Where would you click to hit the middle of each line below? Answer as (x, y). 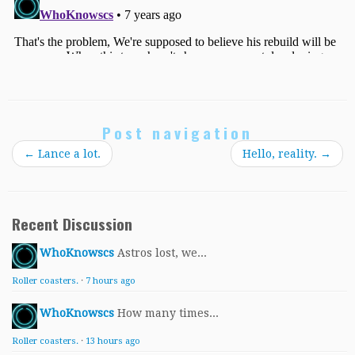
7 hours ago (111, 281)
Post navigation (177, 132)
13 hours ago (113, 341)
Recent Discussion (72, 223)
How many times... (168, 313)
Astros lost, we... (162, 252)
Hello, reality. (281, 153)
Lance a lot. (68, 153)
